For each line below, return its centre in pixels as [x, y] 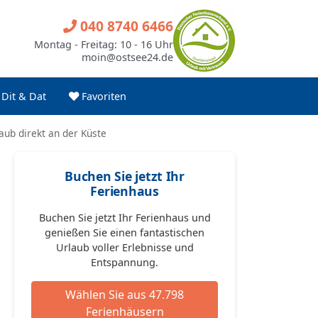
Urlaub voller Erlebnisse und [125, 247]
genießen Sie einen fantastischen [125, 232]
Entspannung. [125, 262]
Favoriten [103, 96]
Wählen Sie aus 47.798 [125, 295]
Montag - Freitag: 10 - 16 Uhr [104, 44]
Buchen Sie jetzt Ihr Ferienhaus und [125, 218]
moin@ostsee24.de [127, 57]
